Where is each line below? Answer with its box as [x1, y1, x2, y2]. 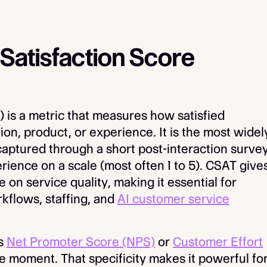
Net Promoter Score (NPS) [7, 234, 155, 249]
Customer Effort [173, 234, 263, 249]
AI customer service [117, 191, 229, 206]
